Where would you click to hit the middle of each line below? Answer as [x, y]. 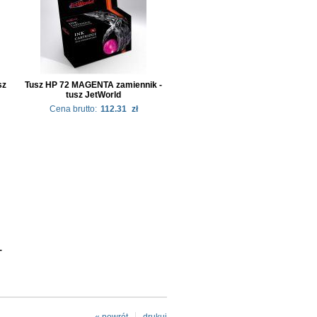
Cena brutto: [73, 109]
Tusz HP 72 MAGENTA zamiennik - [93, 85]
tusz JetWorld [93, 94]
